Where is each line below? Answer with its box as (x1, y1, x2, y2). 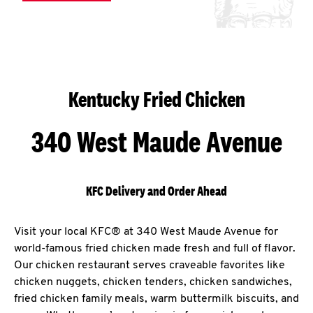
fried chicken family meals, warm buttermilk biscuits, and (14, 293, 299, 305)
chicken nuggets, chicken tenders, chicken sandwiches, (14, 277, 292, 288)
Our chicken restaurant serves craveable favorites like (14, 260, 285, 271)
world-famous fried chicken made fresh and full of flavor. (14, 243, 296, 254)
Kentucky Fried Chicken (68, 87, 245, 112)
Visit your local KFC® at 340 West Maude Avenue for (14, 226, 278, 238)
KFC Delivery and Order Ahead (86, 183, 227, 199)
